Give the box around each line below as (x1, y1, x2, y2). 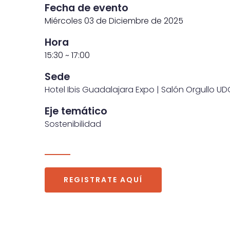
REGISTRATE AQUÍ (64, 175, 143, 185)
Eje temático (45, 104, 107, 118)
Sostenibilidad (45, 118, 101, 130)
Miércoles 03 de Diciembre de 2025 (45, 15, 183, 27)
